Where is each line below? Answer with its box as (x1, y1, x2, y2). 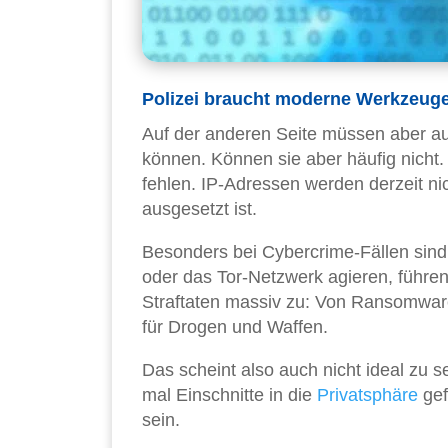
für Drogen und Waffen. (142, 317, 328, 338)
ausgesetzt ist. (142, 199, 257, 220)
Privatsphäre (317, 385, 418, 406)
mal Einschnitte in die (142, 385, 317, 406)
